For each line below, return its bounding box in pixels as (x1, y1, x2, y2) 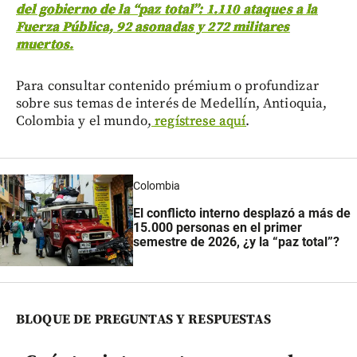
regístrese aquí (155, 112, 246, 131)
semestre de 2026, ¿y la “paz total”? (133, 233, 340, 249)
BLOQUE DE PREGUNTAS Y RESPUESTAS (16, 311, 271, 329)
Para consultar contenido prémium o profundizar (16, 77, 319, 96)
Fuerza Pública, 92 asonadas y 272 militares (16, 18, 290, 37)
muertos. (16, 36, 74, 54)
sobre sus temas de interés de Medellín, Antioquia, (16, 95, 328, 113)
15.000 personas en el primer (133, 219, 303, 235)
